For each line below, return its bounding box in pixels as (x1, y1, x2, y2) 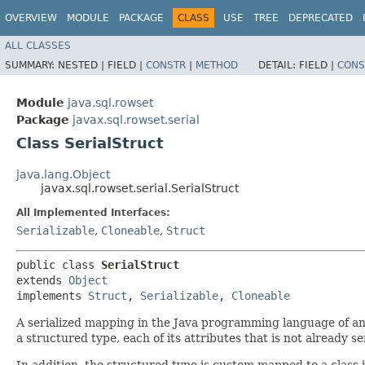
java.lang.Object (16, 167, 110, 181)
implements (16, 288, 88, 302)
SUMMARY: (5, 59, 58, 71)
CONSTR (146, 59, 186, 71)
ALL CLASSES (5, 39, 71, 51)
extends (16, 273, 68, 287)
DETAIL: (258, 59, 299, 71)
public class (16, 257, 101, 271)
